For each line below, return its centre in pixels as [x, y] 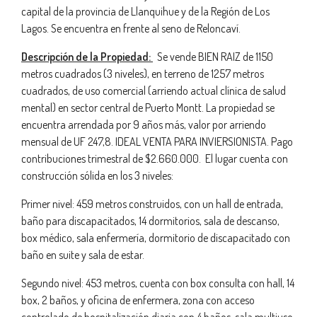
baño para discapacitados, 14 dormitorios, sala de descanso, [150, 221]
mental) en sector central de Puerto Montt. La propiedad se [148, 108]
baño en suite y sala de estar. [83, 255]
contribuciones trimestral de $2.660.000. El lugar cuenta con [155, 158]
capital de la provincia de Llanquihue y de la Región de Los [145, 11]
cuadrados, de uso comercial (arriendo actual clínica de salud [154, 91]
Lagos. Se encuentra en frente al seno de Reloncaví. [131, 28]
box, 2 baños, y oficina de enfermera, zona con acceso [138, 300]
